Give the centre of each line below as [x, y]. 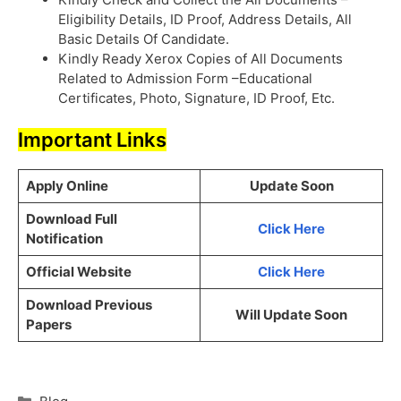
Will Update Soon [291, 315]
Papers [48, 325]
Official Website [78, 272]
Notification [64, 239]
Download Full [71, 219]
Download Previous [89, 305]
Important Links [92, 140]
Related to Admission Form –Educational [185, 78]
